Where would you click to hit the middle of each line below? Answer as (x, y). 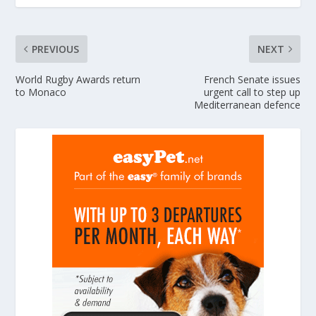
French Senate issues (252, 79)
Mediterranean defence (247, 104)
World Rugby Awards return (78, 79)
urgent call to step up (252, 92)
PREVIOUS (56, 49)
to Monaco (41, 92)
